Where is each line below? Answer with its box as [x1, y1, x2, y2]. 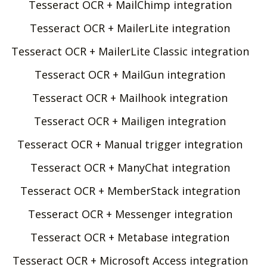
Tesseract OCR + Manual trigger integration [17, 136, 243, 151]
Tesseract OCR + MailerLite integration [30, 20, 230, 35]
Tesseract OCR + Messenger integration [27, 206, 232, 221]
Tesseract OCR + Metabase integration [30, 229, 229, 244]
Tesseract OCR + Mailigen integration [34, 113, 226, 128]
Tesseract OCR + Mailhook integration [32, 90, 228, 105]
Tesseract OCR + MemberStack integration [20, 183, 240, 198]
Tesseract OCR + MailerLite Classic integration [11, 44, 249, 58]
